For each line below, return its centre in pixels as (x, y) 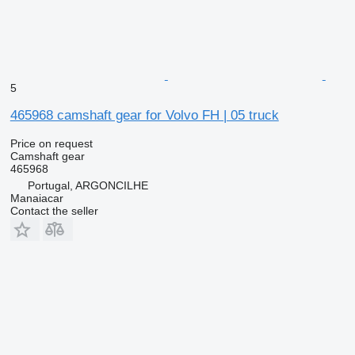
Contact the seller (54, 210)
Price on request (51, 143)
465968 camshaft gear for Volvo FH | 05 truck (144, 115)
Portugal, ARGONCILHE (88, 185)
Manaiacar (36, 198)
